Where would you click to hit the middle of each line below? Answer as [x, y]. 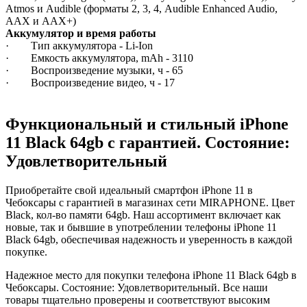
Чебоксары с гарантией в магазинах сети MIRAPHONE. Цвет [150, 202]
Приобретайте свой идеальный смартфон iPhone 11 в [129, 190]
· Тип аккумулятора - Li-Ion [79, 45]
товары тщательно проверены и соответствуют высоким [138, 299]
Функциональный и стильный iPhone [147, 124]
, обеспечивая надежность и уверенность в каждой [174, 239]
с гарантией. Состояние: [197, 142]
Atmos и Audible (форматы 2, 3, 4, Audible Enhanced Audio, [142, 8]
